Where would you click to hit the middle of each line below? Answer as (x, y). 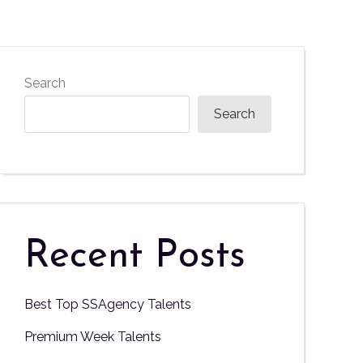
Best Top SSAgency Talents (108, 304)
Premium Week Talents (93, 337)
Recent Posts (135, 257)
